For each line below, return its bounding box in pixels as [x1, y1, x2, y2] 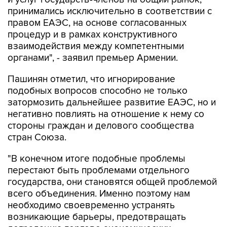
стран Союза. [8, 132, 66, 143]
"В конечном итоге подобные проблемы [8, 153, 185, 165]
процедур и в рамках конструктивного [8, 29, 177, 41]
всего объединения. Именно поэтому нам [8, 188, 190, 200]
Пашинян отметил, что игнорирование [8, 73, 175, 85]
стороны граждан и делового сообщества [8, 120, 194, 132]
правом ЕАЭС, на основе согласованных [8, 17, 186, 29]
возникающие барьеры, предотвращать [8, 211, 186, 223]
